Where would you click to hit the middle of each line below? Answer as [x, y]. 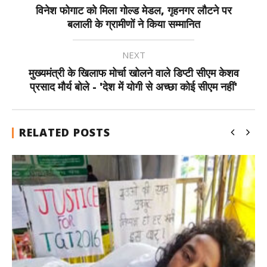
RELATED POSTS [65, 132]
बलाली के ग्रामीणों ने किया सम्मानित [133, 24]
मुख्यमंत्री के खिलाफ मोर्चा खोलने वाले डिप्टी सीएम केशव [133, 73]
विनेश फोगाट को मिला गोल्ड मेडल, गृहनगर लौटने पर [133, 10]
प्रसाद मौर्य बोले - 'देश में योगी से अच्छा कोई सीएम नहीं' [133, 86]
